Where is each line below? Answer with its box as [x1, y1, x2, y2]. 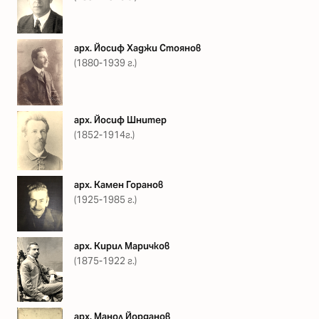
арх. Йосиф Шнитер [74, 113, 167, 126]
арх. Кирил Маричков [74, 240, 169, 253]
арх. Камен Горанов [74, 179, 163, 192]
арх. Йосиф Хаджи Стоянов [74, 41, 201, 54]
